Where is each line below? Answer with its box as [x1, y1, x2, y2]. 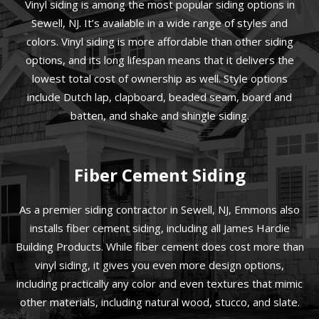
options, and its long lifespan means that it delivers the [25, 53, 294, 68]
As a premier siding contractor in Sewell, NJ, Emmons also [19, 202, 300, 217]
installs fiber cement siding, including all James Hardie [29, 221, 290, 236]
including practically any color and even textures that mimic [16, 276, 303, 291]
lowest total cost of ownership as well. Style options [31, 71, 288, 86]
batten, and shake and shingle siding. [70, 108, 249, 123]
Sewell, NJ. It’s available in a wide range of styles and [31, 16, 288, 31]
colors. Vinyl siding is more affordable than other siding [26, 34, 293, 49]
